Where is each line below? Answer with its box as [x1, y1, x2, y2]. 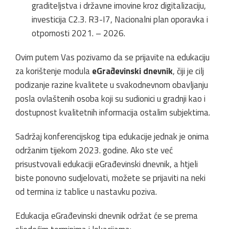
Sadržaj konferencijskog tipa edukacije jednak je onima [15, 129, 209, 143]
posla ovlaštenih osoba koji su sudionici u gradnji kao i [15, 91, 205, 105]
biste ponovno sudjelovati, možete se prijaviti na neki [15, 171, 205, 185]
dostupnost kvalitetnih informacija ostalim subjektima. [15, 105, 210, 119]
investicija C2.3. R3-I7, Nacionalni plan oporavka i [32, 12, 208, 26]
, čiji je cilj [173, 64, 204, 78]
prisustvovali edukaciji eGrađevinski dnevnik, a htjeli [15, 157, 198, 171]
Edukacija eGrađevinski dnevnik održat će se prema [15, 209, 198, 222]
